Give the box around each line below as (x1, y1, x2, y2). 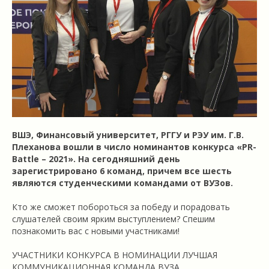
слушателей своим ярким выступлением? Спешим (12, 213, 215, 225)
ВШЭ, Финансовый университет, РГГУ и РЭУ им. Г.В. (12, 129, 244, 141)
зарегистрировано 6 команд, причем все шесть (12, 165, 232, 177)
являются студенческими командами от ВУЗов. (12, 177, 233, 189)
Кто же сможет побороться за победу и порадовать (12, 201, 230, 213)
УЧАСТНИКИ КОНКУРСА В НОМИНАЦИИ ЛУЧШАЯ (12, 249, 217, 261)
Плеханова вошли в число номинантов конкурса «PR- (12, 141, 256, 153)
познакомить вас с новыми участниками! (12, 225, 180, 237)
